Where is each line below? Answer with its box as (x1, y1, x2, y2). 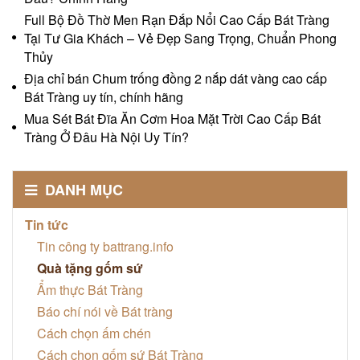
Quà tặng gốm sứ (37, 258, 143, 277)
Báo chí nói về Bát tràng (37, 301, 173, 321)
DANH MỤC (41, 178, 123, 200)
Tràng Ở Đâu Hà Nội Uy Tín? (24, 127, 189, 146)
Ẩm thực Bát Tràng (37, 280, 143, 299)
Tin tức (25, 215, 68, 234)
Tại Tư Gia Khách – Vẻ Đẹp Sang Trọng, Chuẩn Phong (24, 28, 337, 47)
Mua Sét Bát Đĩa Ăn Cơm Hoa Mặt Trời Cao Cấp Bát (24, 108, 321, 128)
